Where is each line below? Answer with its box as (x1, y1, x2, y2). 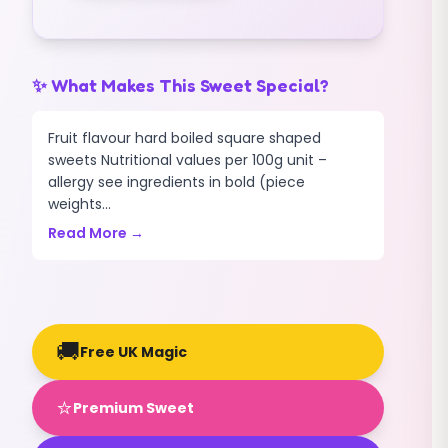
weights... (48, 194, 111, 214)
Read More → (48, 223, 144, 243)
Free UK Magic (80, 342, 187, 362)
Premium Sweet (73, 398, 194, 418)
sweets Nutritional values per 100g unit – (48, 150, 327, 170)
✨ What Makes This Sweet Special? (32, 74, 329, 96)
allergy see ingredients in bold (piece (48, 172, 305, 192)
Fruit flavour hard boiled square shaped (48, 128, 321, 148)
